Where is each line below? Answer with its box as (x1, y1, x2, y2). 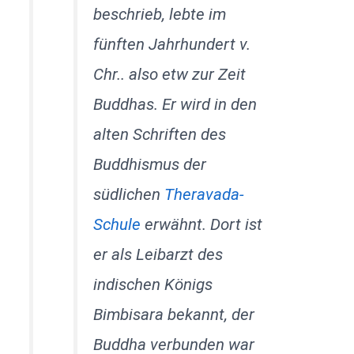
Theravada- (164, 185, 245, 205)
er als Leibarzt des (93, 245, 224, 265)
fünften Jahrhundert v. (93, 35, 251, 55)
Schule (93, 215, 141, 235)
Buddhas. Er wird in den (93, 95, 258, 115)
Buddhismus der (93, 155, 207, 175)
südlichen (93, 185, 165, 205)
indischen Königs (93, 275, 213, 295)
